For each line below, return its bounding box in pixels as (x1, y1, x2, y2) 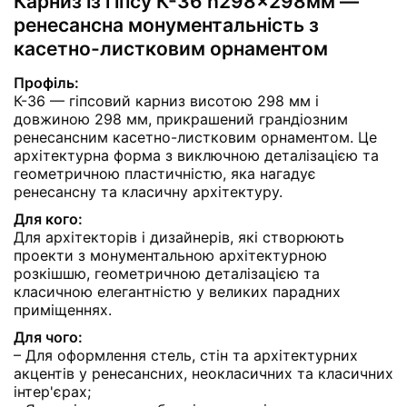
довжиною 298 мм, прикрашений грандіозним (14, 109, 348, 128)
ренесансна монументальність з (14, 13, 319, 36)
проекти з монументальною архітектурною (14, 245, 327, 264)
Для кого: (14, 209, 83, 228)
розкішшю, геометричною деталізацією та (14, 263, 320, 283)
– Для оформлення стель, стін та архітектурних (14, 345, 358, 364)
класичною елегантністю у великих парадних (14, 282, 341, 301)
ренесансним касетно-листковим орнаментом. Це (14, 127, 377, 146)
